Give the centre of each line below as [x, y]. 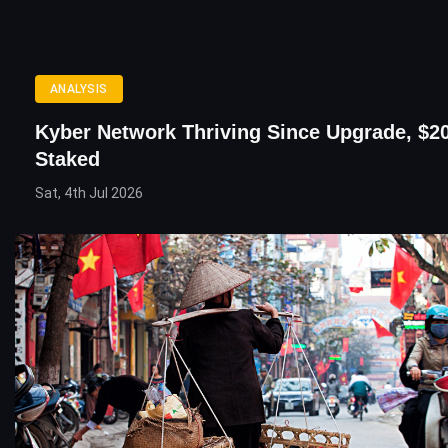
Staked [67, 159]
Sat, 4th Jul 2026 [89, 193]
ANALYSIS [79, 89]
